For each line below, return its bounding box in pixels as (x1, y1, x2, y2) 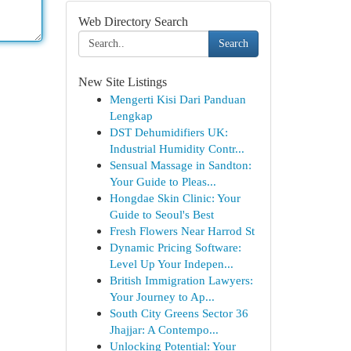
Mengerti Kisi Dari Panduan (109, 92, 246, 106)
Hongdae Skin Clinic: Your (109, 191, 241, 204)
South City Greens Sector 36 (109, 306, 248, 320)
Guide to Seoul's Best (109, 208, 214, 221)
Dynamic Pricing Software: (109, 241, 241, 254)
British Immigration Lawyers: (109, 273, 253, 287)
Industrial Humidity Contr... (109, 142, 244, 155)
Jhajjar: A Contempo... (109, 323, 219, 336)
